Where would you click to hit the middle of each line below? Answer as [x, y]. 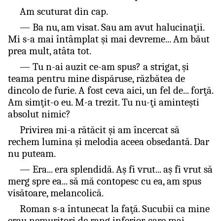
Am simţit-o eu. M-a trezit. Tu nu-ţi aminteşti [104, 102]
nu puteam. [32, 153]
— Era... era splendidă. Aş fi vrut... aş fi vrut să [116, 169]
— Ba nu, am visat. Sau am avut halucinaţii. [112, 27]
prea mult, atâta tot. [50, 51]
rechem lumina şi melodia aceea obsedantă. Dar [109, 142]
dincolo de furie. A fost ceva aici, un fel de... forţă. [110, 90]
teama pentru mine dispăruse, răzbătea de [96, 78]
